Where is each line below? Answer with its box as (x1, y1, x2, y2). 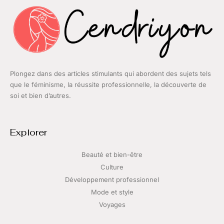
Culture (100, 163, 123, 171)
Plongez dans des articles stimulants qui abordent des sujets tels (10, 69, 211, 78)
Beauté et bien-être (81, 150, 142, 159)
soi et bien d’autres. (10, 91, 71, 100)
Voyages (98, 200, 125, 209)
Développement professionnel (65, 175, 159, 184)
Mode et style (90, 188, 133, 196)
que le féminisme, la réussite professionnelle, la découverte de (10, 80, 206, 89)
